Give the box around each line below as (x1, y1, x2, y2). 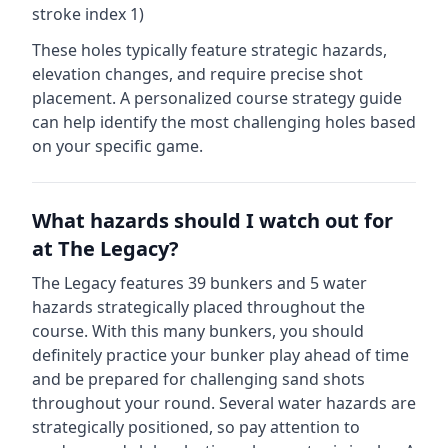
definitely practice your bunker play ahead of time (32, 344, 409, 366)
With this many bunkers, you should (92, 320, 364, 342)
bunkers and (206, 272, 310, 294)
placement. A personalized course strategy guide (32, 87, 402, 109)
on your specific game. (32, 135, 203, 157)
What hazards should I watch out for (32, 207, 393, 234)
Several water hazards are (219, 392, 416, 414)
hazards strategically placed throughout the (32, 296, 365, 318)
